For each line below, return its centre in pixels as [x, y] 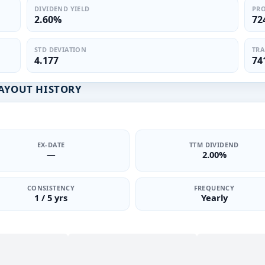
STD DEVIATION [61, 49]
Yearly [214, 198]
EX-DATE [51, 144]
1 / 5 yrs [51, 198]
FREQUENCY [214, 188]
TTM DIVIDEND [214, 144]
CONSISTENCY [51, 188]
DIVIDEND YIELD [62, 8]
